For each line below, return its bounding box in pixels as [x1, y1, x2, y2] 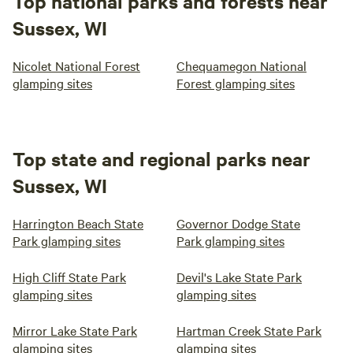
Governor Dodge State [176, 214, 300, 232]
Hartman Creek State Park [176, 321, 321, 339]
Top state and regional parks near [13, 146, 310, 171]
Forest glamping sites [176, 74, 295, 91]
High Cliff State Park [13, 268, 126, 285]
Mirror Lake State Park [13, 321, 137, 339]
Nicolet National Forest [13, 57, 140, 74]
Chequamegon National [176, 57, 307, 74]
